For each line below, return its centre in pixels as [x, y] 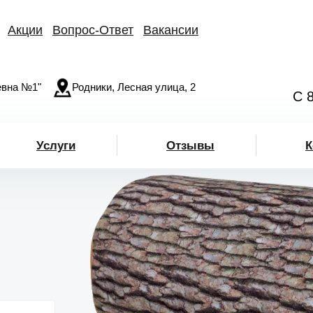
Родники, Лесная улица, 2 [134, 87]
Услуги [56, 145]
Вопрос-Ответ [93, 30]
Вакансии [171, 30]
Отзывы [190, 145]
